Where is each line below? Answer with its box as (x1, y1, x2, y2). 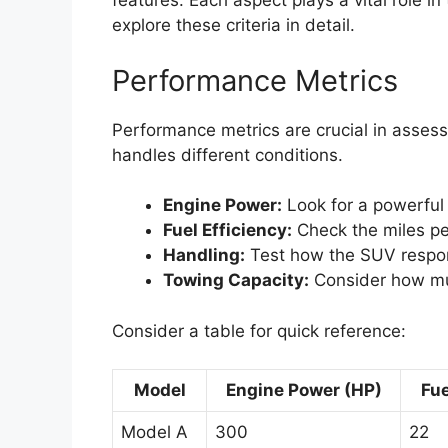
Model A (121, 422, 188, 443)
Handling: (163, 245, 245, 266)
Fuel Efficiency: (163, 220, 292, 241)
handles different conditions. (112, 144, 343, 165)
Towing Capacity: (163, 270, 309, 291)
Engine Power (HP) (225, 380, 382, 401)
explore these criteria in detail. (112, 15, 355, 36)
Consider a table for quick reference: (112, 320, 406, 341)
